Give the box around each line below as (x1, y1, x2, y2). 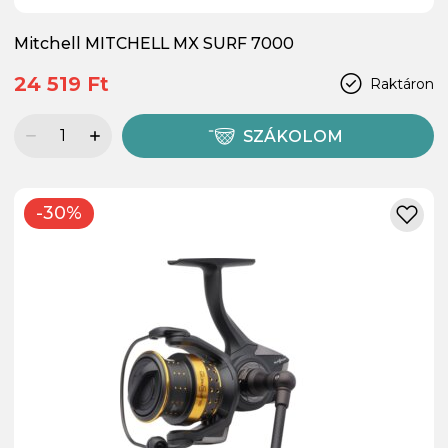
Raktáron (370, 74, 434, 93)
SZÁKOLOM (243, 126, 344, 146)
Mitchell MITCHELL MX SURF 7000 (14, 33, 294, 53)
